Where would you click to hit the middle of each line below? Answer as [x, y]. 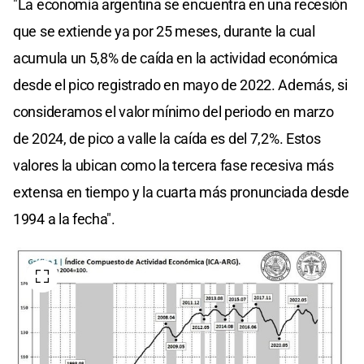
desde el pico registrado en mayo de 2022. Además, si [180, 84]
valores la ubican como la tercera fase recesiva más [173, 165]
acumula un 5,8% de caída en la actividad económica [176, 58]
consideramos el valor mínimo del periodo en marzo [173, 111]
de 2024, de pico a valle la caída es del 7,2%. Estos [167, 138]
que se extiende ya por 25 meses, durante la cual [164, 31]
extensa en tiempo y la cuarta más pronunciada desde [181, 192]
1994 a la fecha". [64, 219]
